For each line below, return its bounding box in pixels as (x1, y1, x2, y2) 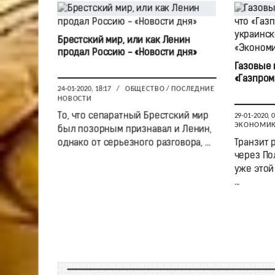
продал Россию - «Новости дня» (57, 47, 196, 58)
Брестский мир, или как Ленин (57, 36, 190, 46)
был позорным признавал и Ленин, (57, 125, 212, 135)
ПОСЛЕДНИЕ (171, 85, 215, 93)
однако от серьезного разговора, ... (57, 137, 211, 148)
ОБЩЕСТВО (125, 85, 165, 93)
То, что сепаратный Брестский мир (57, 111, 209, 122)
